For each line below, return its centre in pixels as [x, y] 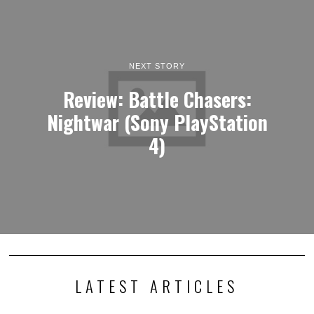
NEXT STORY [157, 66]
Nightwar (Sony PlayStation [157, 122]
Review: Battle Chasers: [157, 98]
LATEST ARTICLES [157, 286]
